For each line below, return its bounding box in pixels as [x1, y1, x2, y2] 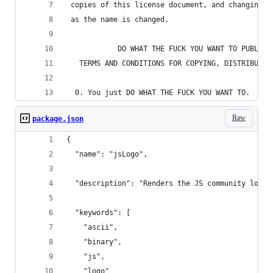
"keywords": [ [66, 208, 130, 217]
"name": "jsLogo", [66, 149, 147, 158]
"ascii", [66, 222, 118, 232]
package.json [32, 114, 83, 123]
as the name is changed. [66, 15, 169, 24]
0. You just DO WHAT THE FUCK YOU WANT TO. [66, 88, 250, 97]
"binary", [66, 237, 122, 246]
